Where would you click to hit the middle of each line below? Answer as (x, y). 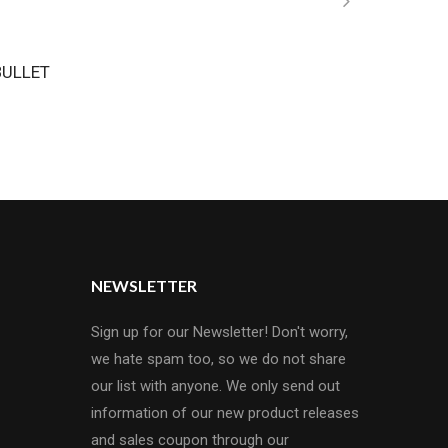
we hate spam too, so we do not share (218, 359)
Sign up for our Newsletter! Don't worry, (219, 332)
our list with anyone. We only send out (215, 386)
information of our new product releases (225, 413)
